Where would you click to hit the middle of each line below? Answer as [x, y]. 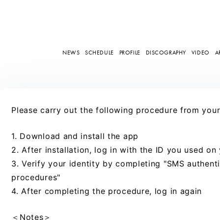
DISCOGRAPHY [166, 52]
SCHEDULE [99, 52]
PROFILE [130, 52]
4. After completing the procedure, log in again [107, 191]
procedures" [36, 177]
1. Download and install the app [75, 136]
